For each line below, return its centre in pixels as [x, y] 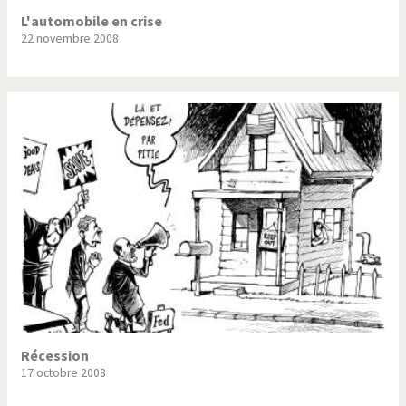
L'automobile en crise [92, 21]
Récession [55, 355]
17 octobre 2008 [63, 372]
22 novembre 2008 [70, 39]
